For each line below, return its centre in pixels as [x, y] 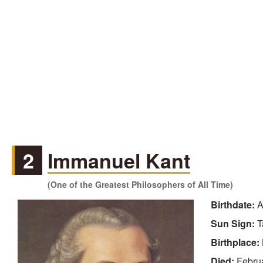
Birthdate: [234, 205]
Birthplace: [236, 242]
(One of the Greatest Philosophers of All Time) [141, 185]
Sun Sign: [234, 224]
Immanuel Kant [119, 161]
